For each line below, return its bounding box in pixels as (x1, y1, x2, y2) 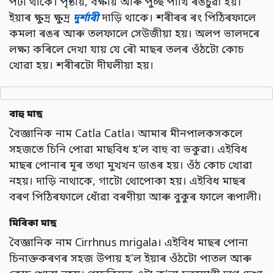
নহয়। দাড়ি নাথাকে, (9, 175, 99, 190)
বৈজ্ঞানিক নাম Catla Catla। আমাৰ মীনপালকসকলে (9, 127, 243, 142)
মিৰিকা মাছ (9, 217, 57, 231)
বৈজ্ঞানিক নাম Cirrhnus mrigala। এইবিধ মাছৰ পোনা (9, 236, 248, 251)
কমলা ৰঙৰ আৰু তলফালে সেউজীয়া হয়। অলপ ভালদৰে (9, 27, 260, 42)
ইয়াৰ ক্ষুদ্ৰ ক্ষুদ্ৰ (9, 12, 73, 26)
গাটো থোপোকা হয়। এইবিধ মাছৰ (99, 175, 246, 190)
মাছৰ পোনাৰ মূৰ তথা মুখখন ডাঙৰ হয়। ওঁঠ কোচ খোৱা (9, 159, 252, 174)
